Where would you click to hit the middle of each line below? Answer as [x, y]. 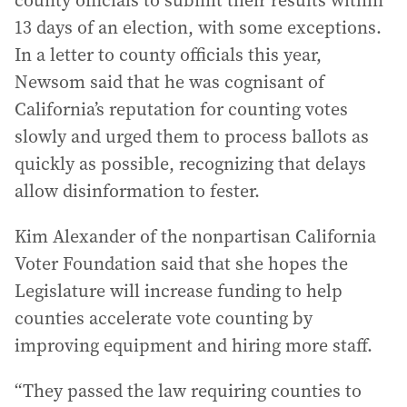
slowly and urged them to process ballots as [192, 136]
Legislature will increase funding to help [179, 290]
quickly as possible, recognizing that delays [190, 163]
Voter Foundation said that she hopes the [181, 263]
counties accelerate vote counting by [164, 318]
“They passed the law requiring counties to [188, 390]
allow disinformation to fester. [137, 190]
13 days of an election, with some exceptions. [198, 27]
